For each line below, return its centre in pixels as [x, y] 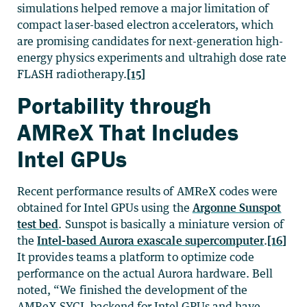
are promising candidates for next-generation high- [150, 41]
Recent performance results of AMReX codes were [148, 191]
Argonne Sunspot [237, 207]
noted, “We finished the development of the [133, 290]
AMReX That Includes [128, 132]
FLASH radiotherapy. [72, 74]
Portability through [114, 105]
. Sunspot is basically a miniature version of [171, 224]
